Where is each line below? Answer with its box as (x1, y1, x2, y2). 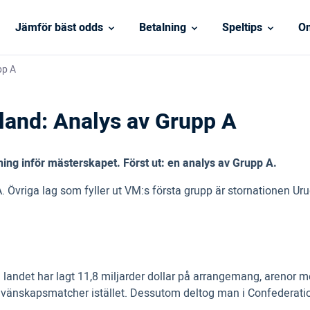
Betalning (138, 19, 186, 36)
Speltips (221, 19, 262, 36)
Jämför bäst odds (15, 19, 103, 36)
